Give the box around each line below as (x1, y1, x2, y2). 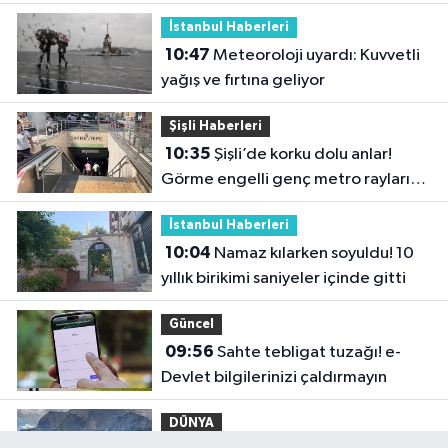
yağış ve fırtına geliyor (160, 72, 325, 90)
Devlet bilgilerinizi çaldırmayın (160, 369, 387, 387)
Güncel (168, 317, 214, 331)
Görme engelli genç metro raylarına (160, 171, 428, 189)
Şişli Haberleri (168, 119, 262, 133)
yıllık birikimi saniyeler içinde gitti (160, 270, 406, 288)
